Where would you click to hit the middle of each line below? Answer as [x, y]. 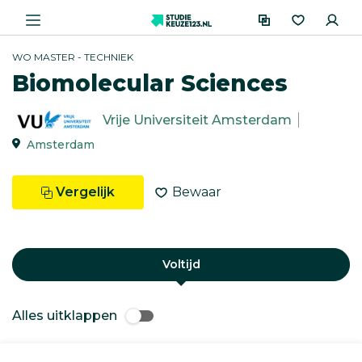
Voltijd [181, 264]
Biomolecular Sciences [150, 83]
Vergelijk [85, 192]
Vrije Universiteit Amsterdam [197, 120]
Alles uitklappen [65, 316]
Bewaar [197, 192]
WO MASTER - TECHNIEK [73, 57]
